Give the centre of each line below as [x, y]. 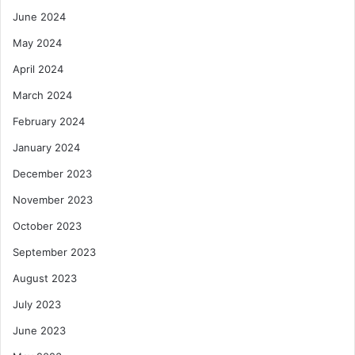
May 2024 [37, 42]
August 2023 [45, 278]
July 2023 [37, 304]
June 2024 [39, 16]
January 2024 [46, 147]
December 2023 [52, 173]
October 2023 [47, 225]
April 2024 [38, 69]
